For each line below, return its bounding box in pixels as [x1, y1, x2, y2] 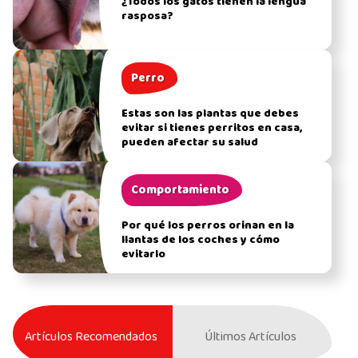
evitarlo [121, 245, 165, 265]
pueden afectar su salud [121, 133, 258, 153]
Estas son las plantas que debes [121, 105, 299, 124]
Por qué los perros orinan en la [121, 217, 294, 236]
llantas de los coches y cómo [121, 231, 280, 250]
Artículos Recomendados [24, 327, 157, 348]
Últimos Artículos [205, 327, 296, 348]
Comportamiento [130, 181, 229, 201]
